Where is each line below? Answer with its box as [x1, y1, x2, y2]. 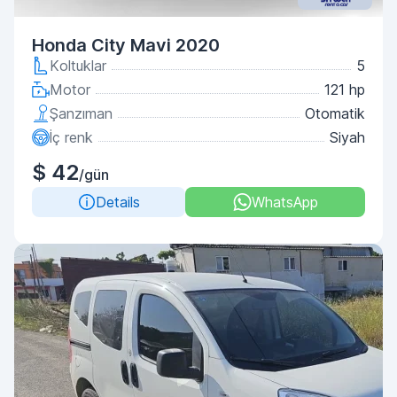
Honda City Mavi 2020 [32, 35, 220, 56]
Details [95, 193, 140, 211]
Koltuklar [50, 57, 106, 74]
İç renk [50, 128, 93, 146]
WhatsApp [251, 193, 318, 211]
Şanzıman [50, 105, 113, 122]
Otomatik [305, 105, 365, 122]
